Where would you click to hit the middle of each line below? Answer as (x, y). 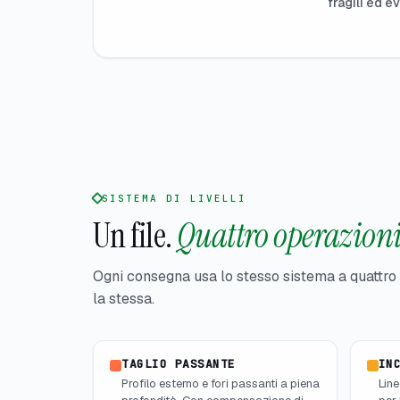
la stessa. (124, 298)
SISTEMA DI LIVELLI (174, 198)
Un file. (133, 235)
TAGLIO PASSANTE (179, 363)
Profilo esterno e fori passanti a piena (221, 383)
